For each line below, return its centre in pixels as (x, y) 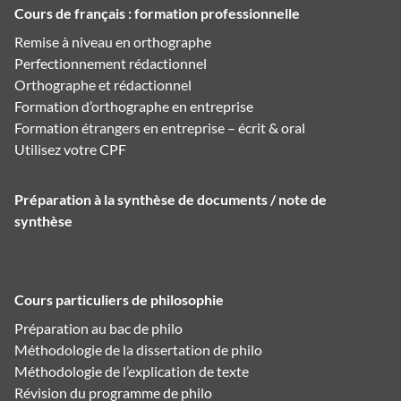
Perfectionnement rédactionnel (111, 64)
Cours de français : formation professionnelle (157, 13)
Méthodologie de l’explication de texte (132, 371)
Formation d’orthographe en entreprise (134, 107)
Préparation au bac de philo (98, 328)
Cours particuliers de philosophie (119, 300)
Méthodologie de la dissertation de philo (138, 350)
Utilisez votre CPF (70, 149)
